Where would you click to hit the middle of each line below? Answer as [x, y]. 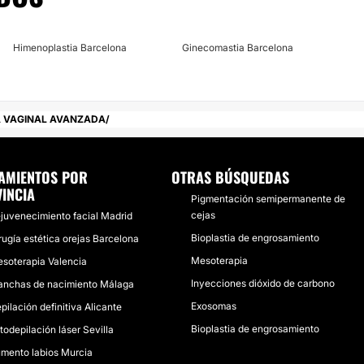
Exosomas [214, 306]
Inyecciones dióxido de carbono [263, 283]
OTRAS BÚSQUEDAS [231, 177]
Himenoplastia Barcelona [70, 48]
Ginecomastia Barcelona [238, 48]
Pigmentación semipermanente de [269, 199]
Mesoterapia [220, 260]
